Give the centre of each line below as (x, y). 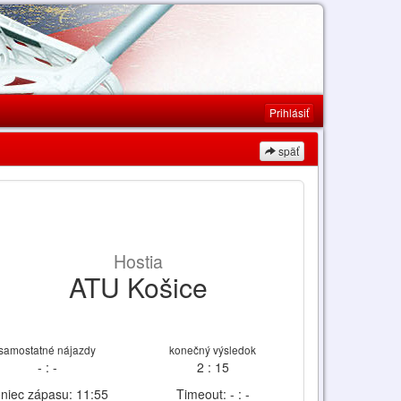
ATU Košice (138, 287)
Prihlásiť (289, 113)
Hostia (138, 261)
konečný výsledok (213, 350)
